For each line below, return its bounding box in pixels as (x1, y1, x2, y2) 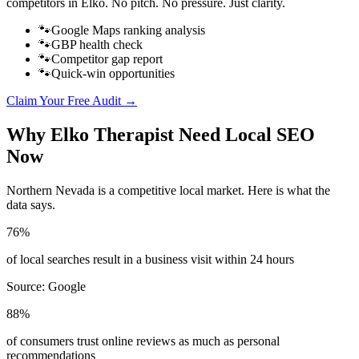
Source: (6, 279, 48, 293)
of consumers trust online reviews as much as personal (6, 333, 280, 348)
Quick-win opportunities (51, 67, 175, 81)
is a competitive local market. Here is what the (95, 183, 330, 197)
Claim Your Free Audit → (6, 94, 137, 108)
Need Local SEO (174, 123, 315, 145)
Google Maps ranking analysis (51, 23, 205, 38)
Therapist (94, 123, 174, 145)
